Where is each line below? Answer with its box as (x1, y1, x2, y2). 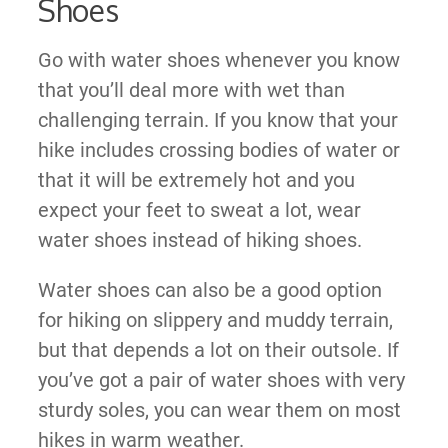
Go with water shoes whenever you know (37, 47, 400, 72)
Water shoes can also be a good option (37, 277, 382, 302)
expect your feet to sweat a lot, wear (37, 197, 361, 222)
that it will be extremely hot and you (37, 167, 355, 192)
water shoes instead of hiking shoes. (37, 227, 362, 252)
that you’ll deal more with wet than (37, 77, 345, 102)
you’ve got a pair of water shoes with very (37, 367, 405, 392)
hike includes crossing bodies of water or (37, 137, 400, 162)
